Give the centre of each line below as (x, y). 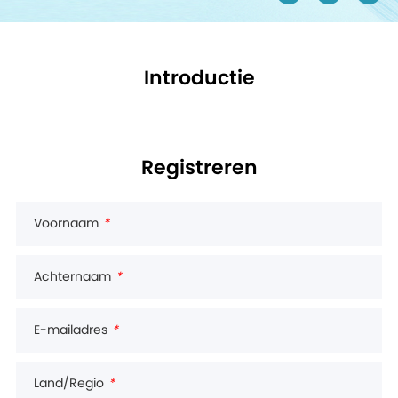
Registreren (199, 168)
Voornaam (66, 224)
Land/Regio (68, 384)
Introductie (199, 78)
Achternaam (72, 277)
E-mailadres (70, 330)
